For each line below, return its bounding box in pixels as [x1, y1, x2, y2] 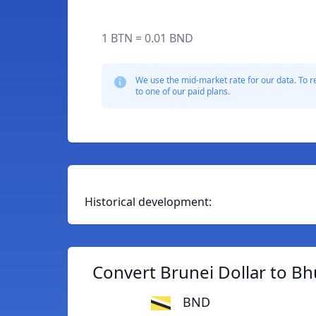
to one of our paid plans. [135, 85, 230, 97]
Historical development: [85, 194, 212, 209]
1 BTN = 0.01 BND [102, 30, 193, 46]
